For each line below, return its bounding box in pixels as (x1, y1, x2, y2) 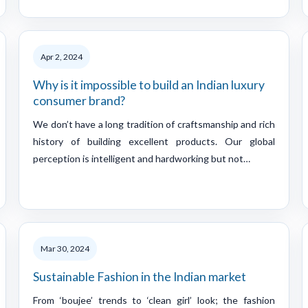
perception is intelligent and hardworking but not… (33, 152, 250, 164)
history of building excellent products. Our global (33, 135, 275, 147)
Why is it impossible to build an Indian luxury (33, 77, 265, 92)
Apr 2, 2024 (41, 51, 82, 62)
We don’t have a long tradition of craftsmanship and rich (33, 118, 275, 130)
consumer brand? (33, 93, 125, 108)
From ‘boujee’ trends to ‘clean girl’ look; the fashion (33, 294, 275, 306)
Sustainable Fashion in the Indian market (33, 269, 246, 284)
